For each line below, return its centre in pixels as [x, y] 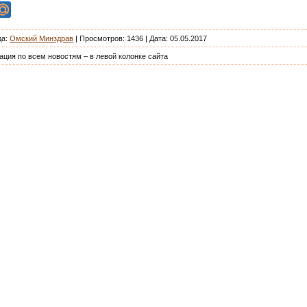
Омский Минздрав [41, 38]
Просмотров [101, 38]
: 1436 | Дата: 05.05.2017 [165, 38]
